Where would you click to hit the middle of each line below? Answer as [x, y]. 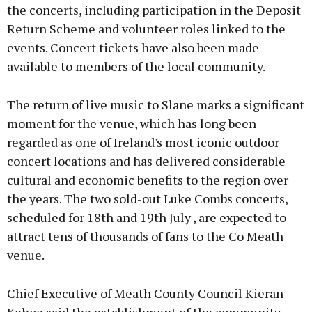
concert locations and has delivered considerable [146, 161]
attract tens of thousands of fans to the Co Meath [145, 236]
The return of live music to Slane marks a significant [156, 105]
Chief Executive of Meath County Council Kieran [145, 294]
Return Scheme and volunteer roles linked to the [146, 29]
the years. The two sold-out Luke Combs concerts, [147, 199]
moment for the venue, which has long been [132, 124]
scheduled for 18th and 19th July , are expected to [147, 218]
